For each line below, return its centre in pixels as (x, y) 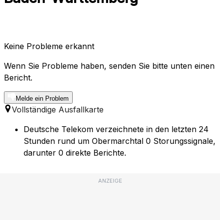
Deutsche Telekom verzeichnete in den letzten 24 (116, 129)
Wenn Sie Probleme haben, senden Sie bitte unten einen (109, 66)
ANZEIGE (110, 181)
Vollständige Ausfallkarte (58, 110)
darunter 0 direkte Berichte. (75, 153)
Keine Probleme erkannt (49, 46)
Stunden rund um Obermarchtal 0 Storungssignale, (120, 141)
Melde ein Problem (42, 99)
